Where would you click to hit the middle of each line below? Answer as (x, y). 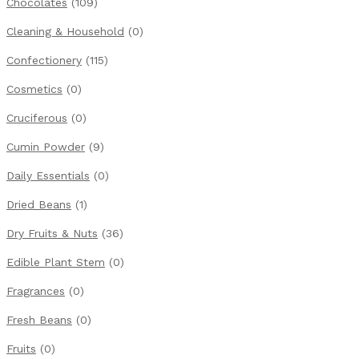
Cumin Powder (46, 147)
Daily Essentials (48, 175)
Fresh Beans (39, 320)
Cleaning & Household (65, 31)
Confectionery (44, 60)
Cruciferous (37, 118)
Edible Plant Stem (56, 262)
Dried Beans (39, 204)
